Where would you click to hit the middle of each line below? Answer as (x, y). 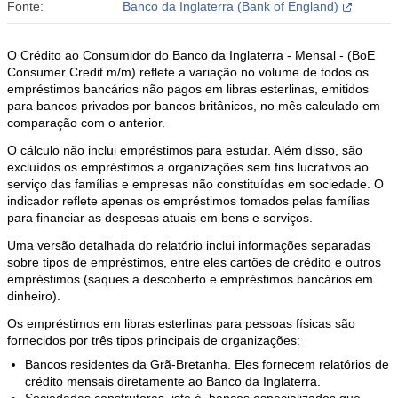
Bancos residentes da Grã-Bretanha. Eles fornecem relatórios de (207, 364)
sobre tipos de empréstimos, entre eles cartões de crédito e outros (194, 262)
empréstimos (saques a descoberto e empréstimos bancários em (190, 279)
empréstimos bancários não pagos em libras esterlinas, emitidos (188, 89)
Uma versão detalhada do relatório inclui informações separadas (189, 245)
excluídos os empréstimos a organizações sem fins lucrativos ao (188, 167)
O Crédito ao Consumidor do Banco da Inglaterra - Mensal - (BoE (191, 55)
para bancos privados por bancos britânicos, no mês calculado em (194, 106)
